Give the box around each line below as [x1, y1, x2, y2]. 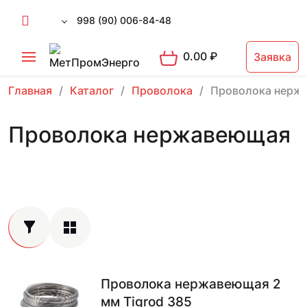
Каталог [70, 84, 114, 97]
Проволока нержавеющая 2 [101, 276, 281, 292]
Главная [8, 84, 52, 97]
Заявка [254, 50, 291, 64]
